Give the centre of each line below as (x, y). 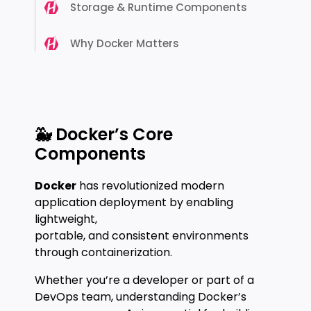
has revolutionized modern (150, 186)
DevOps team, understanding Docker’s (141, 297)
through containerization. (103, 252)
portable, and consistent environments (142, 236)
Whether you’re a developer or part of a (144, 280)
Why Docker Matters (125, 43)
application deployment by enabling (134, 202)
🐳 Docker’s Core (104, 134)
